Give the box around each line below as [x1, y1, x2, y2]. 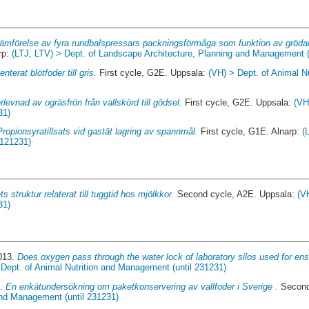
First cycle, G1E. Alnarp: [198, 126, 303, 137]
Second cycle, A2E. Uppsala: [175, 189, 298, 200]
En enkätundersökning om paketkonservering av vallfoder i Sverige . [6, 281, 279, 292]
